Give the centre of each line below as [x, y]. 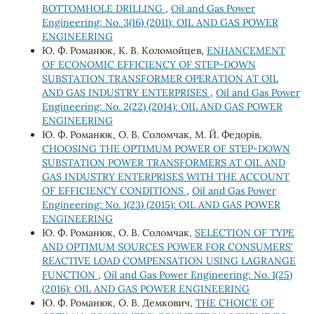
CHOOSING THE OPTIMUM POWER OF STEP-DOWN [166, 148]
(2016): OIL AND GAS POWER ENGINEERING [145, 288]
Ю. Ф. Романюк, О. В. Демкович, [118, 302]
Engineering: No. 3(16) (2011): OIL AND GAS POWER [160, 22]
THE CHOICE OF [234, 302]
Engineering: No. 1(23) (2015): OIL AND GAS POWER [161, 204]
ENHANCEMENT [246, 50]
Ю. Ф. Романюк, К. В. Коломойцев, [124, 50]
